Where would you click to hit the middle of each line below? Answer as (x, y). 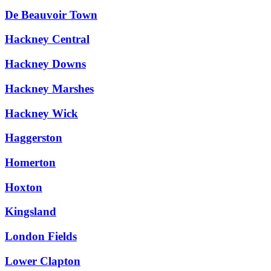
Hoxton (24, 187)
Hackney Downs (45, 64)
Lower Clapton (43, 261)
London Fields (41, 237)
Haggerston (34, 138)
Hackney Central (47, 39)
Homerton (30, 163)
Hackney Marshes (49, 88)
